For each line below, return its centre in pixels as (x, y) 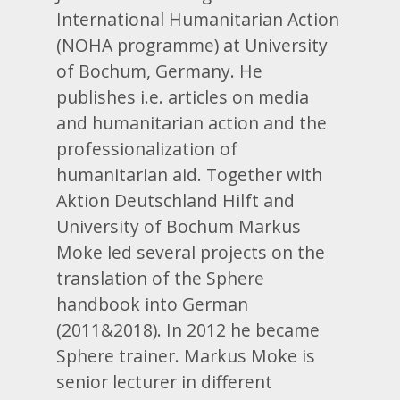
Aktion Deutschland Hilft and (176, 200)
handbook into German (153, 304)
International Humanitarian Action (198, 19)
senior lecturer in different (165, 382)
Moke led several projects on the (191, 252)
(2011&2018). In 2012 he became (188, 330)
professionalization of (147, 149)
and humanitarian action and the (192, 123)
